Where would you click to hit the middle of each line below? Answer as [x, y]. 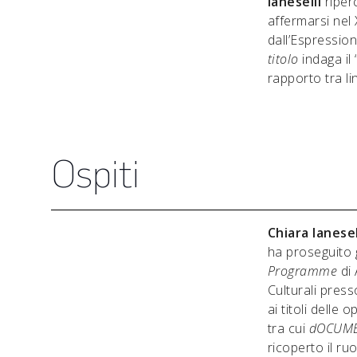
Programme [303, 271]
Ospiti [95, 174]
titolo [283, 59]
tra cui [287, 328]
